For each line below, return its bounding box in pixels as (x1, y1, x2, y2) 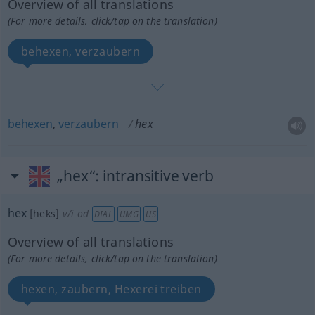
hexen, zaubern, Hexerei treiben (20, 281, 202, 297)
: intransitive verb (95, 166, 214, 186)
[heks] (29, 207, 60, 220)
